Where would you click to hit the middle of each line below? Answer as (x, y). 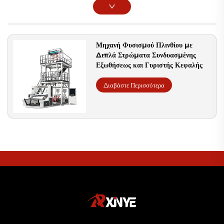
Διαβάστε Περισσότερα (134, 85)
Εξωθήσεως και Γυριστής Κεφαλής (149, 65)
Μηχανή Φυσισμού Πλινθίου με (144, 45)
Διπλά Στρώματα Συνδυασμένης (146, 55)
